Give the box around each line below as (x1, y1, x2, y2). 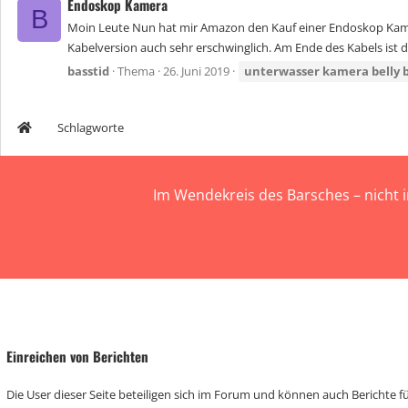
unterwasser (244, 63, 320, 80)
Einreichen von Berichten (6, 346, 148, 366)
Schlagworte (57, 119, 124, 136)
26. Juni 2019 (163, 63, 229, 80)
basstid (67, 63, 109, 80)
